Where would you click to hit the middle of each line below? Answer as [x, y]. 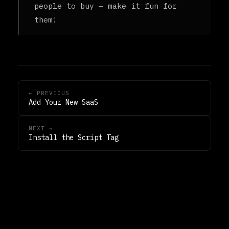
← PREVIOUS [49, 93]
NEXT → [41, 128]
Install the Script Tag [74, 137]
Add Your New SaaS [63, 102]
